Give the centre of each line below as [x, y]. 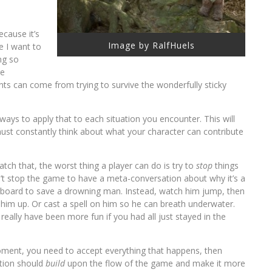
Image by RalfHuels [151, 45]
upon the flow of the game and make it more [155, 263]
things [227, 165]
